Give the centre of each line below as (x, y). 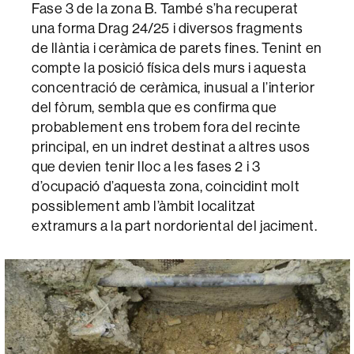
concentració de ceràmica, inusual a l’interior (173, 87)
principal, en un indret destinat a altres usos (171, 146)
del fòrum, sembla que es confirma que (154, 107)
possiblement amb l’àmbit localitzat (144, 205)
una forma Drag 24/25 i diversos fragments (168, 28)
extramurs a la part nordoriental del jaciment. (175, 225)
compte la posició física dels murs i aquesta (169, 67)
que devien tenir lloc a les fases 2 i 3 (146, 166)
